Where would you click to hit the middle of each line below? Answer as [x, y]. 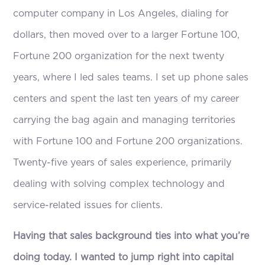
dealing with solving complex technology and [119, 184]
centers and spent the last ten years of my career [126, 99]
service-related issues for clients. [88, 206]
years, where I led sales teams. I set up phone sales [131, 78]
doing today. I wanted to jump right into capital [124, 258]
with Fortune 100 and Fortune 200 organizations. [128, 142]
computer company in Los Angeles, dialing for [121, 14]
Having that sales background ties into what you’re [131, 236]
